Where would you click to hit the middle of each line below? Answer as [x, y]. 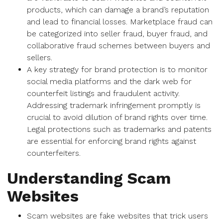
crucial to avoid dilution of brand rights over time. [117, 117]
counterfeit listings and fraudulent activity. [103, 93]
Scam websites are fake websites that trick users [117, 216]
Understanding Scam [89, 178]
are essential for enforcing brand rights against [111, 141]
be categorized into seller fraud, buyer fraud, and [117, 34]
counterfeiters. [54, 153]
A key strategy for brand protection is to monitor [117, 69]
